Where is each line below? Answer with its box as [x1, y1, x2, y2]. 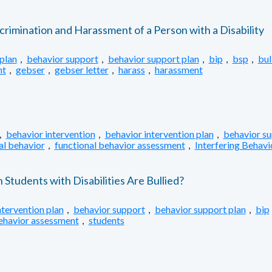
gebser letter [54, 64, 109, 75]
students [88, 214, 124, 226]
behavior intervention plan [104, 128, 214, 140]
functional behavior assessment [54, 139, 185, 151]
